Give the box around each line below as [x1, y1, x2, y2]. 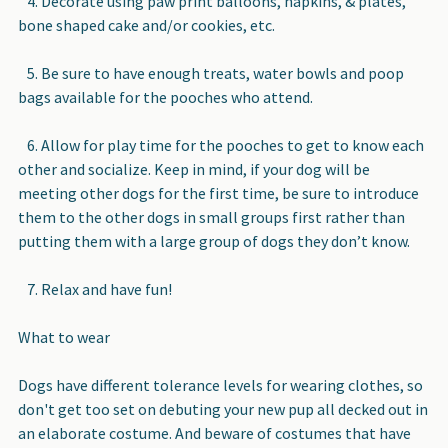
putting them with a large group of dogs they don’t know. [18, 230, 410, 251]
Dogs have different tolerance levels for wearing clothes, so [18, 374, 423, 395]
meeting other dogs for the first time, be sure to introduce [18, 182, 419, 203]
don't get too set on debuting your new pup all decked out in [18, 398, 428, 419]
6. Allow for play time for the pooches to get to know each [18, 134, 424, 155]
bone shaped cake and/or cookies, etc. [18, 14, 275, 35]
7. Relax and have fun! [18, 278, 172, 299]
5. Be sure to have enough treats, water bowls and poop [18, 62, 404, 83]
